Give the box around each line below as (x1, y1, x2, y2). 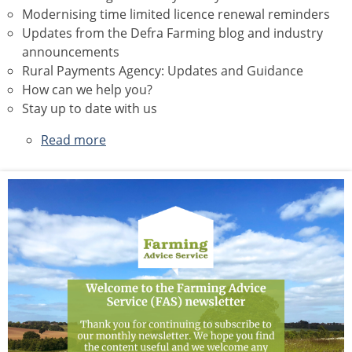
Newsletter (106, 188, 170, 205)
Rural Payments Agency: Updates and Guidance (22, 62, 303, 79)
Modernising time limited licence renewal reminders (22, 5, 330, 23)
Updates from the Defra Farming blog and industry (22, 24, 323, 42)
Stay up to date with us (22, 100, 157, 117)
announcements (22, 43, 119, 60)
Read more (41, 131, 106, 148)
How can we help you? (22, 81, 152, 98)
